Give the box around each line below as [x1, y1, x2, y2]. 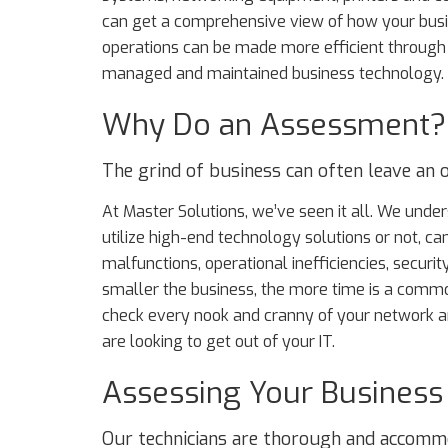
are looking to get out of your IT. [102, 331, 335, 352]
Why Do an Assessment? [102, 105, 446, 145]
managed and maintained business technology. [102, 63, 444, 84]
